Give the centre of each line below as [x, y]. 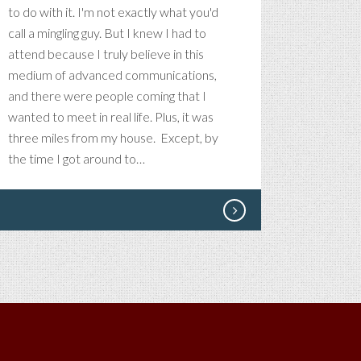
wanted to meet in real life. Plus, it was [111, 116]
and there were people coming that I [107, 95]
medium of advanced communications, [112, 75]
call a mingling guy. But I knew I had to [107, 33]
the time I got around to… [77, 158]
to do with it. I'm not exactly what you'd [113, 12]
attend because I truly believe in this [106, 54]
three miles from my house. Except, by [113, 137]
